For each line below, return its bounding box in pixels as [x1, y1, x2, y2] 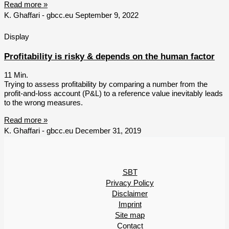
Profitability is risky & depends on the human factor [4, 52, 215, 62]
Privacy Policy [106, 179, 154, 188]
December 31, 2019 [75, 126, 141, 135]
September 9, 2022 [75, 11, 139, 20]
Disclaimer [112, 190, 148, 198]
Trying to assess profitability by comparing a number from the [4, 80, 208, 89]
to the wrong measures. [4, 99, 83, 107]
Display [4, 33, 29, 41]
